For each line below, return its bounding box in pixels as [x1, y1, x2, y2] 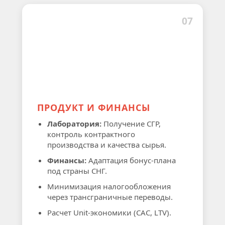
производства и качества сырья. [47, 140, 166, 150]
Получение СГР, [101, 119, 161, 129]
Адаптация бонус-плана [86, 155, 176, 165]
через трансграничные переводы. [47, 192, 173, 202]
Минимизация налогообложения [47, 181, 171, 191]
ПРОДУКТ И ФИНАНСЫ [37, 101, 150, 114]
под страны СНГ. [47, 166, 107, 176]
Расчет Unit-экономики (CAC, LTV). [47, 207, 171, 217]
